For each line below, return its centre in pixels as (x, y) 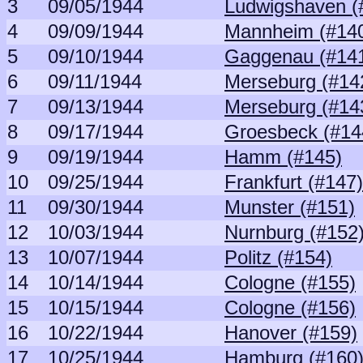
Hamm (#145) (283, 157)
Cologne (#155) (290, 282)
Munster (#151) (290, 207)
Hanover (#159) (291, 333)
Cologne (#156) (290, 307)
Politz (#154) (278, 257)
